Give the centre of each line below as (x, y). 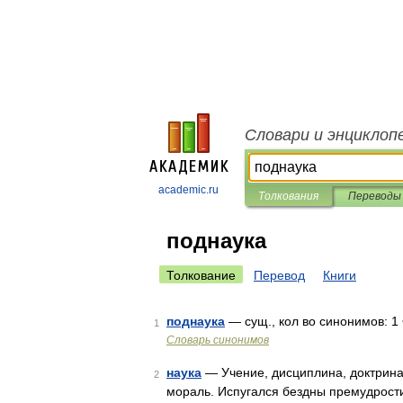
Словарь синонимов (218, 340)
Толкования (288, 196)
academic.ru (188, 190)
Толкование (201, 275)
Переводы (374, 196)
